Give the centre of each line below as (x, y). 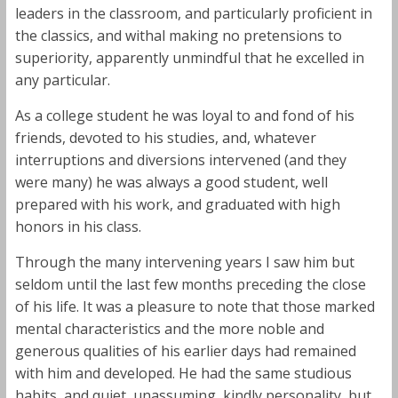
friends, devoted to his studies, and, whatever (165, 137)
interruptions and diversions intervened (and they (180, 159)
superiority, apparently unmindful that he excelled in (189, 57)
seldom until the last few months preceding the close (190, 284)
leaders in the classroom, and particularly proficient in (193, 13)
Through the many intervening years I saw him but (184, 262)
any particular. (62, 80)
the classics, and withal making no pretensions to (178, 35)
